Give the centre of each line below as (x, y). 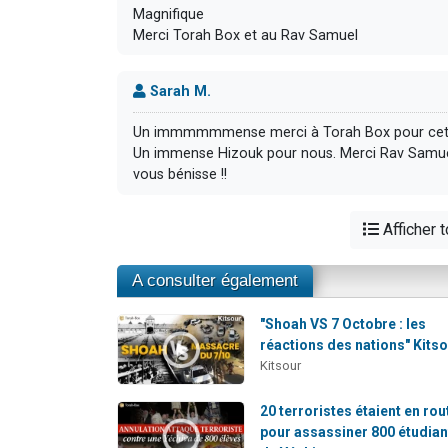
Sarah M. (178, 91)
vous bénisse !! (180, 175)
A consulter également (215, 280)
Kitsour (281, 365)
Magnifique (168, 14)
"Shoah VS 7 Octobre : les (343, 323)
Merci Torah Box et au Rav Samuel (245, 35)
